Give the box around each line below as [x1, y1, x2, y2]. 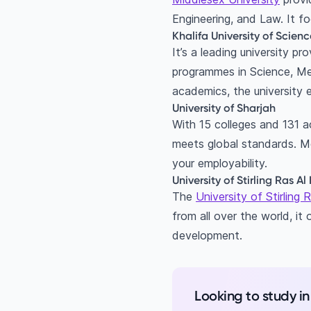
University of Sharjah [172, 101, 278, 115]
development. [172, 228, 242, 242]
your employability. [172, 156, 267, 170]
